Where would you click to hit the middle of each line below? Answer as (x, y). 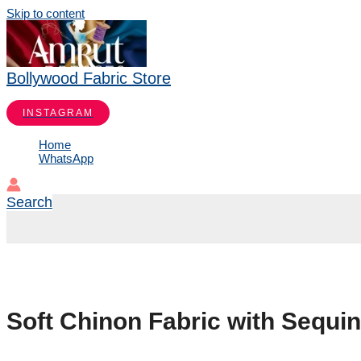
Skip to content (46, 13)
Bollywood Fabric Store (89, 78)
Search (29, 202)
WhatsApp (66, 158)
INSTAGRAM (58, 113)
